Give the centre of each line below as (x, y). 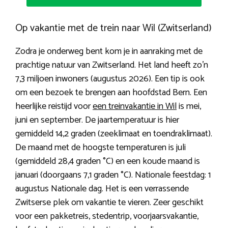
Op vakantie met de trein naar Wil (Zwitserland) (113, 28)
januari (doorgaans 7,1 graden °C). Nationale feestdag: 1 (113, 175)
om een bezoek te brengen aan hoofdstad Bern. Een (111, 92)
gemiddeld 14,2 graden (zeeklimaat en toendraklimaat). (114, 134)
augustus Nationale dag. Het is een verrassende (102, 189)
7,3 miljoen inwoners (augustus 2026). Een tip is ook (110, 79)
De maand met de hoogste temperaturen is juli (101, 147)
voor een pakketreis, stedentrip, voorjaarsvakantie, (107, 216)
